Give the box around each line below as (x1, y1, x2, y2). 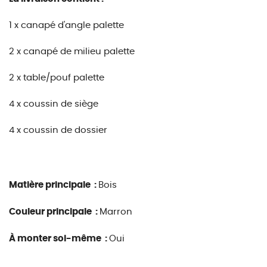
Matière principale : (9, 181, 98, 190)
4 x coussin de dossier (9, 126, 107, 135)
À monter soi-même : (9, 234, 109, 243)
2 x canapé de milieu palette (9, 47, 135, 56)
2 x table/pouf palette (9, 73, 104, 82)
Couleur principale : (9, 207, 100, 216)
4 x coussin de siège (9, 100, 98, 108)
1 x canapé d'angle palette (9, 21, 124, 30)
